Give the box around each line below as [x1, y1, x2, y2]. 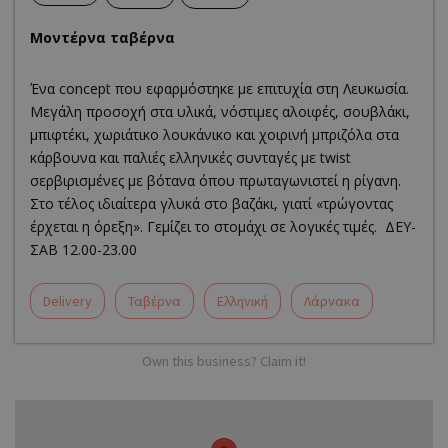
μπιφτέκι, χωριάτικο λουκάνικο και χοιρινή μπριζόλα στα [30, 125, 399, 145]
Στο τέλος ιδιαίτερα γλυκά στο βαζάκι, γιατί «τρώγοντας [30, 194, 393, 214]
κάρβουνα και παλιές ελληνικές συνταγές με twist [30, 148, 351, 168]
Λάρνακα [304, 292, 360, 311]
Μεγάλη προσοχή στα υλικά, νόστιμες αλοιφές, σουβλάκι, [30, 102, 410, 122]
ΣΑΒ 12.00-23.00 [30, 240, 137, 260]
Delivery [43, 292, 92, 311]
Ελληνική [217, 292, 268, 311]
